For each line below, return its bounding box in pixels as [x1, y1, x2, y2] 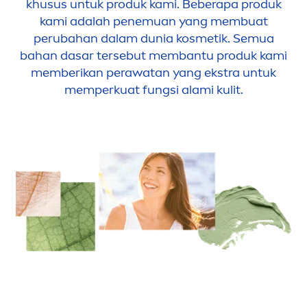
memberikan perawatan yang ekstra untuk [31, 65, 276, 81]
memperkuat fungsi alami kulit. [64, 82, 243, 98]
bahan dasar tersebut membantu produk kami [20, 48, 287, 64]
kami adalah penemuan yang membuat [39, 14, 268, 29]
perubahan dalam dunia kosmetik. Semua [33, 31, 274, 47]
